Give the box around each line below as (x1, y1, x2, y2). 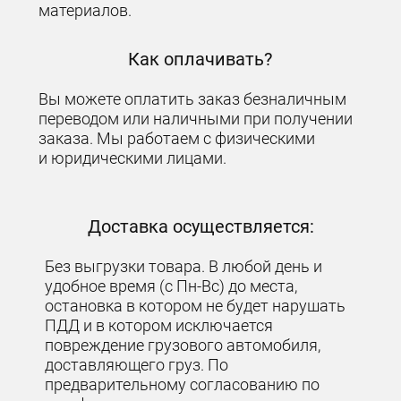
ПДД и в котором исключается (45, 315, 274, 335)
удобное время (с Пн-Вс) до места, (45, 276, 298, 295)
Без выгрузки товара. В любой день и (45, 256, 323, 276)
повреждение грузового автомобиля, (45, 335, 321, 354)
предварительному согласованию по (45, 374, 320, 394)
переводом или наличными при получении (38, 108, 354, 128)
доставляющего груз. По (45, 354, 229, 374)
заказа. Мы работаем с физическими (38, 128, 316, 148)
